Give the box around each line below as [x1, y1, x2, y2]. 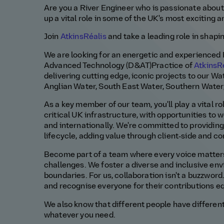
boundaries [44, 172, 85, 180]
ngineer [105, 4, 136, 12]
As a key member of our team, [44, 101, 154, 109]
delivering [44, 72, 82, 80]
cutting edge [81, 72, 128, 80]
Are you [44, 4, 74, 12]
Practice [151, 61, 185, 70]
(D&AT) [126, 61, 152, 70]
